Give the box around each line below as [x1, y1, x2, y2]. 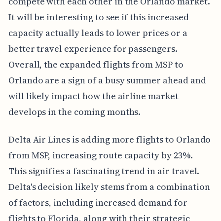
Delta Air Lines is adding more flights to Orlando [8, 133, 211, 146]
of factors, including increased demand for [8, 196, 187, 209]
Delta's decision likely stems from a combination [8, 180, 210, 193]
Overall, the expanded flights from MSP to [8, 58, 184, 71]
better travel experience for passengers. [8, 42, 178, 55]
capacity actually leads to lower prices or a [8, 26, 187, 39]
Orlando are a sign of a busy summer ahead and [8, 74, 206, 86]
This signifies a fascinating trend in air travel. [8, 164, 200, 177]
